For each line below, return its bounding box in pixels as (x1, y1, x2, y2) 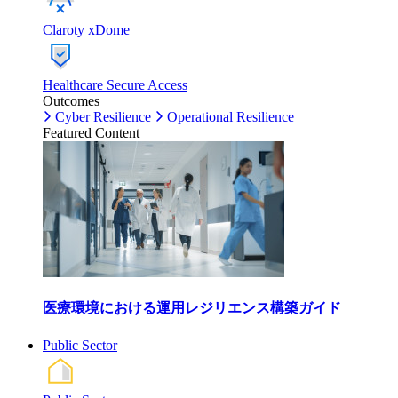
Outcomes (43, 93, 99, 108)
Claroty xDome (43, 22, 130, 37)
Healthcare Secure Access (43, 77, 187, 92)
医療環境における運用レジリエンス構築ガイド (43, 300, 341, 316)
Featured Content (43, 125, 139, 140)
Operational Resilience (167, 109, 294, 124)
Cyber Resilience (55, 109, 151, 124)
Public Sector (43, 337, 117, 353)
